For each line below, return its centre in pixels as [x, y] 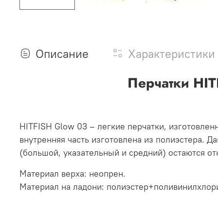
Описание [62, 54]
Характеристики [172, 54]
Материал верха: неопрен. [73, 174]
